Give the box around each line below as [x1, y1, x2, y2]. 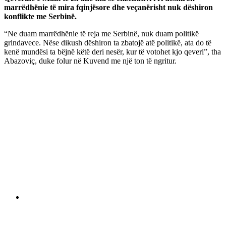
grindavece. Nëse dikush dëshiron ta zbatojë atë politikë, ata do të [4, 38, 211, 47]
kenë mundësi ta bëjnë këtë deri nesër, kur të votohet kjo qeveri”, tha [4, 47, 221, 56]
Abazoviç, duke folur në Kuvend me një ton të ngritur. [4, 56, 177, 65]
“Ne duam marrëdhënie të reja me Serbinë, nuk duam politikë [4, 29, 199, 38]
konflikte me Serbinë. [4, 12, 77, 21]
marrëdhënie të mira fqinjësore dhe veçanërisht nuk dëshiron [4, 3, 213, 12]
